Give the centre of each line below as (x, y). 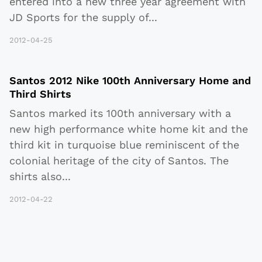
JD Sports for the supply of (79, 18)
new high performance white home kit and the (129, 129)
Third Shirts (40, 94)
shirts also (36, 177)
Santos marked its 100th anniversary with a (120, 113)
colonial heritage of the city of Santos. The (119, 161)
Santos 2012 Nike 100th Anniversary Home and (130, 81)
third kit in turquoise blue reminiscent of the (124, 145)
